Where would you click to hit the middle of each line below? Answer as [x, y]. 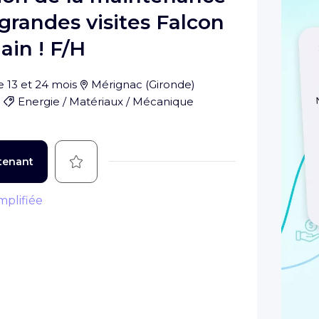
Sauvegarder [107, 160]
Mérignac [117, 84]
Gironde [171, 84]
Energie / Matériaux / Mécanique [106, 101]
